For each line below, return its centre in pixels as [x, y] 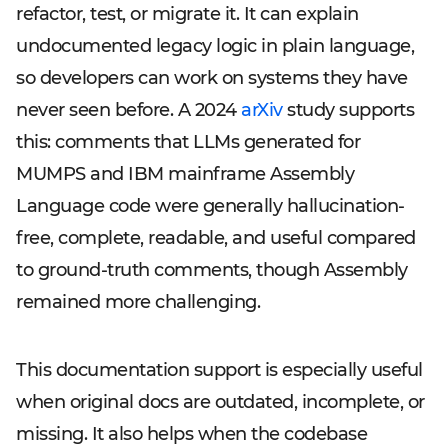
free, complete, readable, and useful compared [216, 238]
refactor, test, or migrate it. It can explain [187, 14]
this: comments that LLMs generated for [188, 142]
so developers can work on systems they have [212, 78]
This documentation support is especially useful [219, 370]
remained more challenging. [138, 302]
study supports [348, 110]
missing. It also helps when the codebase [191, 434]
